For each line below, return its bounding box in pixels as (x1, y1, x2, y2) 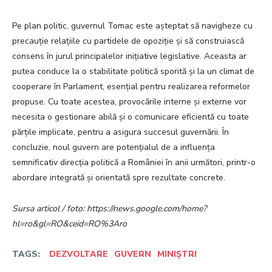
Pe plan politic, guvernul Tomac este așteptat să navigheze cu (12, 20, 253, 32)
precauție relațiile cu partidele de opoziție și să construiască (12, 35, 244, 47)
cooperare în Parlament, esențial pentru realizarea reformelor (12, 81, 250, 93)
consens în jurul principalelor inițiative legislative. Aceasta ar (12, 50, 246, 63)
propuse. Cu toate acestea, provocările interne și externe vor (12, 96, 246, 108)
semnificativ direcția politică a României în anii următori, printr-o (12, 157, 256, 169)
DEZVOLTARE (49, 248, 108, 260)
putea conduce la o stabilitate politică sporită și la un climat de (12, 66, 254, 78)
